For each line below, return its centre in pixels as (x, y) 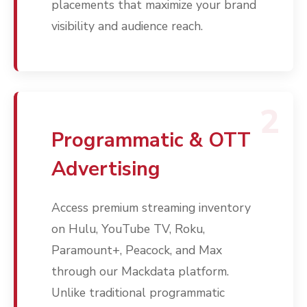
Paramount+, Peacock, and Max (137, 250)
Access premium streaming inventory (151, 208)
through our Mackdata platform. (140, 272)
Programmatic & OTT (151, 140)
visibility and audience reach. (127, 26)
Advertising (106, 169)
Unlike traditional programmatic (138, 293)
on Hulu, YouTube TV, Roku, (128, 229)
